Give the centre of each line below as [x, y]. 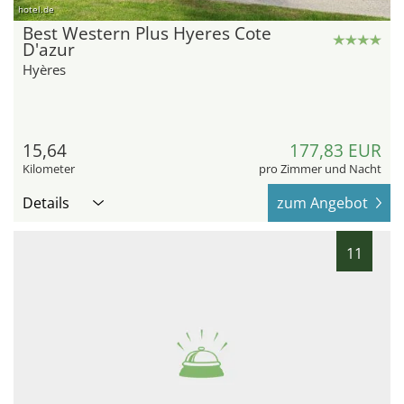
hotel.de [36, 9]
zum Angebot [322, 202]
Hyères [44, 69]
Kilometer [49, 168]
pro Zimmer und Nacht [320, 168]
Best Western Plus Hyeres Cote [147, 33]
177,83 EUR [335, 150]
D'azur [49, 49]
